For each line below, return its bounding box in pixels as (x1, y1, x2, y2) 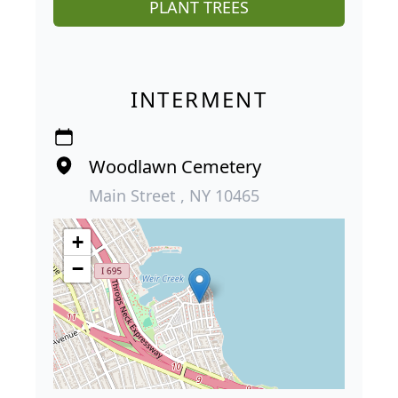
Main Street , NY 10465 (89, 185, 259, 207)
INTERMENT (130, 84, 268, 115)
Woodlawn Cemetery (89, 155, 261, 179)
